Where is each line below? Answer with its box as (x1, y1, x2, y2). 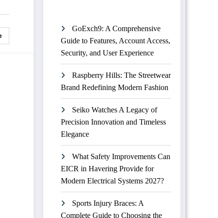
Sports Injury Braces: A (72, 199, 144, 207)
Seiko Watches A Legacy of (72, 106, 157, 114)
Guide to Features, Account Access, (60, 36, 170, 45)
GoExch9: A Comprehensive (72, 24, 161, 33)
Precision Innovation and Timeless (60, 118, 166, 126)
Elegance (60, 130, 89, 138)
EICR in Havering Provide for (60, 164, 154, 173)
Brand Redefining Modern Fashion (60, 83, 168, 91)
